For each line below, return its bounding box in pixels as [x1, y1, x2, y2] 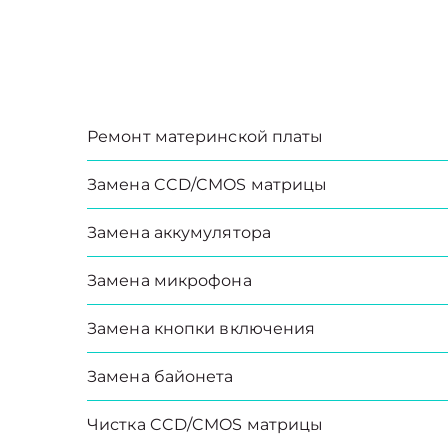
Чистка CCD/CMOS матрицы [87, 415, 324, 434]
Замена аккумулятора [87, 223, 271, 242]
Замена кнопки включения [87, 319, 316, 338]
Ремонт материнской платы [87, 127, 324, 146]
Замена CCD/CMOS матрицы [87, 175, 328, 194]
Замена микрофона [87, 271, 252, 290]
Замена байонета [87, 367, 234, 386]
